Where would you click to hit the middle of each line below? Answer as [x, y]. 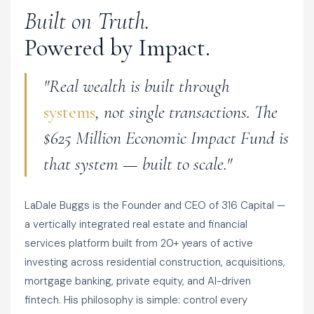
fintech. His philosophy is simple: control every [136, 300]
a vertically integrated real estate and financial [136, 225]
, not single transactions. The [186, 112]
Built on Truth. [87, 22]
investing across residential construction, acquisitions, [155, 262]
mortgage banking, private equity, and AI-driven [138, 281]
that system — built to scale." [138, 164]
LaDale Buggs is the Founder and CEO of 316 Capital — [155, 206]
